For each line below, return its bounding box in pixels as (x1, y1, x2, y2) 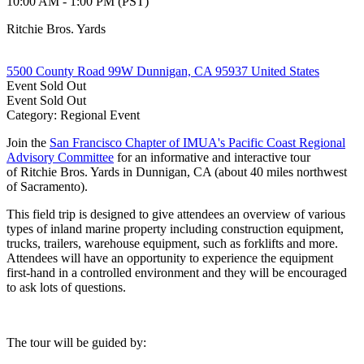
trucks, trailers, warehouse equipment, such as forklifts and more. (6, 236, 338, 250)
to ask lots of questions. (6, 279, 132, 294)
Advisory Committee (6, 149, 114, 164)
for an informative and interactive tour (114, 149, 310, 164)
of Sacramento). (6, 179, 88, 193)
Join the (6, 135, 50, 149)
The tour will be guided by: (6, 335, 146, 349)
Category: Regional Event (6, 107, 140, 122)
